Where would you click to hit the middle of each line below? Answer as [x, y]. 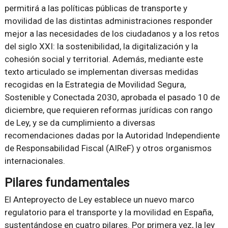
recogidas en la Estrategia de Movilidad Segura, [95, 84]
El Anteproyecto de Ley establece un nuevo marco [99, 199]
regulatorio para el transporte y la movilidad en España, [109, 212]
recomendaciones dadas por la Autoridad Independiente [112, 135]
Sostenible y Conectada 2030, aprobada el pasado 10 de [112, 97]
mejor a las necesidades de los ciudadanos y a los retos [112, 33]
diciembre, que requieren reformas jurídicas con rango [108, 110]
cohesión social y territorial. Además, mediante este [104, 59]
